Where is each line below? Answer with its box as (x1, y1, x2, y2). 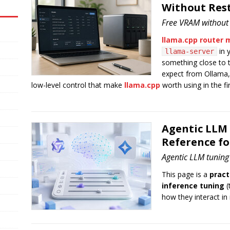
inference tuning (161, 181, 224, 190)
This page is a (161, 169, 209, 179)
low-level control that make (31, 80, 124, 90)
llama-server (164, 47, 214, 55)
